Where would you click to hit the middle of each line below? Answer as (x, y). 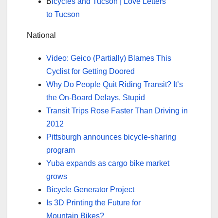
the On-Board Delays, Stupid (96, 97)
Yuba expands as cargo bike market (108, 163)
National (41, 35)
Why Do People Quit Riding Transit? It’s (115, 84)
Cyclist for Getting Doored (91, 71)
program (61, 150)
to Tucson (63, 14)
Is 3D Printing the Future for (93, 202)
